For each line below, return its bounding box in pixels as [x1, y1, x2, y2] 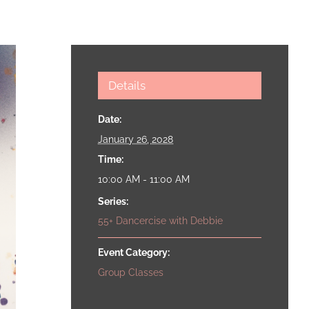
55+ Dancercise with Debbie [98, 215, 223, 227]
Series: [98, 196, 129, 208]
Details [108, 79, 146, 93]
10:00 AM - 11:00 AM [98, 174, 190, 186]
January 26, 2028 [98, 134, 174, 146]
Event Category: [98, 247, 170, 259]
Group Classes [98, 267, 164, 279]
